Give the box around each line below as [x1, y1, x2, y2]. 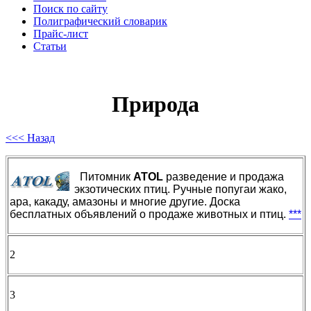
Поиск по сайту [33, 3, 108, 15]
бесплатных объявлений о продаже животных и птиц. [10, 208, 289, 221]
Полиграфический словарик [33, 15, 167, 28]
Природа [112, 91, 199, 117]
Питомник [80, 171, 133, 183]
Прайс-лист [33, 28, 88, 40]
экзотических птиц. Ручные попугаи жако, [74, 183, 287, 196]
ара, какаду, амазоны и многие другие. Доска [10, 196, 240, 208]
